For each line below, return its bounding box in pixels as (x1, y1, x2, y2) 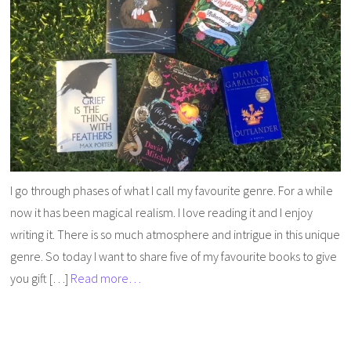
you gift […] (10, 270, 71, 286)
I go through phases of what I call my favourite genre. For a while (10, 182, 334, 198)
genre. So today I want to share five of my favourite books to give (10, 248, 338, 264)
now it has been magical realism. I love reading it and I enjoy (10, 204, 313, 220)
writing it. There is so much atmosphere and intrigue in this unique (10, 226, 341, 242)
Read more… (71, 270, 142, 286)
